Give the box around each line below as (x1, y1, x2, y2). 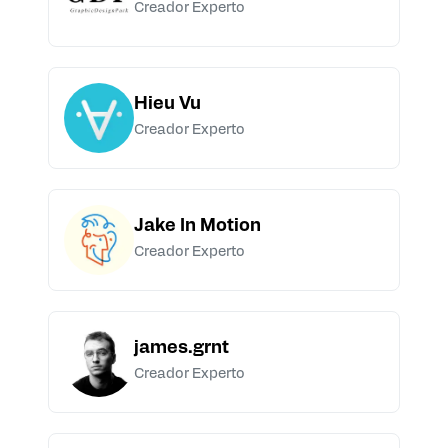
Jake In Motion (134, 218, 261, 236)
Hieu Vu (134, 96, 201, 114)
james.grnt (134, 340, 229, 358)
